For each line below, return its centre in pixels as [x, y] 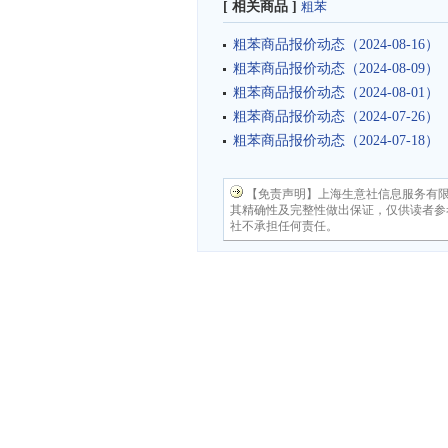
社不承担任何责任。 [284, 226]
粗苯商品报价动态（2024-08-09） [336, 68]
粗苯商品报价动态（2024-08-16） [336, 44]
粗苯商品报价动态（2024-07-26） [336, 116]
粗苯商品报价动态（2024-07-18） [336, 140]
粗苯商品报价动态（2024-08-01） [336, 92]
